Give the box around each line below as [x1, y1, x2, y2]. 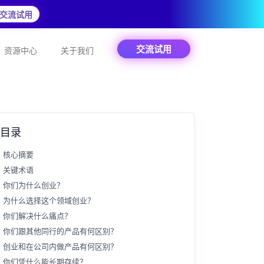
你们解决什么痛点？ [3, 209, 72, 222]
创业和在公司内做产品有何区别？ [3, 240, 118, 253]
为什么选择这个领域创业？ [3, 194, 95, 207]
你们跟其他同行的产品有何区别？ [3, 225, 118, 237]
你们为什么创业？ [3, 179, 64, 192]
